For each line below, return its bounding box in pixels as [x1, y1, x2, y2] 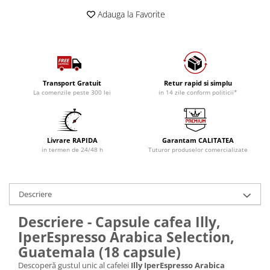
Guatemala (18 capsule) [18, 242, 181, 262]
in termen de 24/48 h [41, 145, 103, 154]
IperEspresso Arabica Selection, [18, 227, 234, 247]
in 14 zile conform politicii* [159, 88, 237, 97]
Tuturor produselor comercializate [148, 145, 248, 154]
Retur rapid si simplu [164, 78, 232, 88]
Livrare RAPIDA [46, 136, 98, 145]
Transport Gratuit [43, 78, 101, 88]
